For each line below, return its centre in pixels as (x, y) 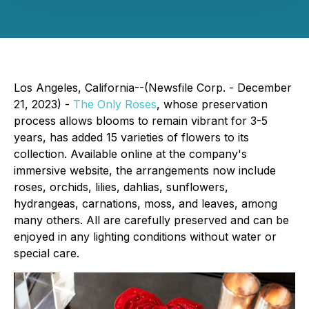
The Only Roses (115, 104)
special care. (47, 253)
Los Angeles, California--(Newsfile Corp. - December (153, 88)
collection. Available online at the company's (130, 154)
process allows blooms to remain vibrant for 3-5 (141, 121)
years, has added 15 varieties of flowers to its (131, 137)
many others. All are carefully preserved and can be (151, 220)
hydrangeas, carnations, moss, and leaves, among (146, 203)
